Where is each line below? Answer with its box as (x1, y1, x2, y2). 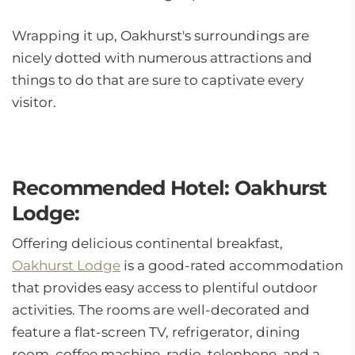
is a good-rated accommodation (120, 258, 343, 273)
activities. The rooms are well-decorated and (12, 302, 310, 318)
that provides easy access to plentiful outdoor (12, 280, 318, 296)
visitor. (12, 94, 56, 110)
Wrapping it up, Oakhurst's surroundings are (12, 28, 309, 44)
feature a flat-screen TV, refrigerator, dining (12, 324, 300, 340)
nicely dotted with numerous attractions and (12, 50, 312, 66)
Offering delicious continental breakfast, (12, 235, 283, 251)
